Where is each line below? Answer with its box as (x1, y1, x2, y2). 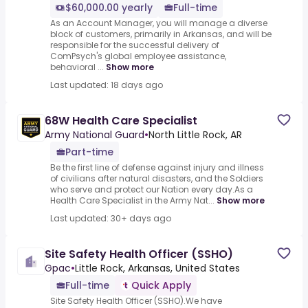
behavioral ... (50, 61, 104, 74)
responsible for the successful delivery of (50, 39, 219, 52)
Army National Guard (45, 128, 144, 142)
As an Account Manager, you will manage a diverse (50, 17, 267, 30)
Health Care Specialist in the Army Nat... (50, 195, 214, 207)
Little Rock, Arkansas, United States (75, 261, 240, 276)
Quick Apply (131, 278, 191, 293)
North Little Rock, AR (148, 128, 242, 142)
